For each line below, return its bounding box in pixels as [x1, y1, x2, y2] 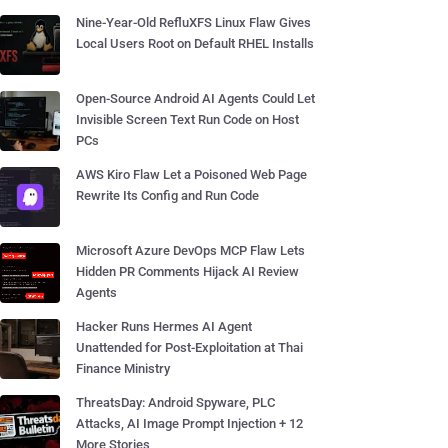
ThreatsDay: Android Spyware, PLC [76, 395, 275, 410]
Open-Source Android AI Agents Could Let [76, 91, 315, 106]
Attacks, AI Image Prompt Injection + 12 [76, 416, 303, 431]
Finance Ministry [76, 361, 170, 376]
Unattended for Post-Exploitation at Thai [76, 340, 303, 355]
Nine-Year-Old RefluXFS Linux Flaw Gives [76, 15, 311, 30]
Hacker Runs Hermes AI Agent [76, 319, 252, 334]
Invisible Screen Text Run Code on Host [76, 112, 299, 127]
